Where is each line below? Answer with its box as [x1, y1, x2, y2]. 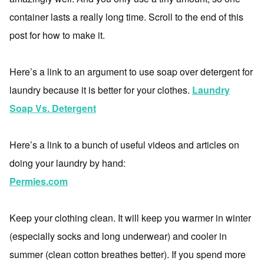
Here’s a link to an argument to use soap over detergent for [9, 65, 253, 78]
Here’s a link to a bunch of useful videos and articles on [9, 138, 239, 151]
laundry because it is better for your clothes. [9, 83, 192, 97]
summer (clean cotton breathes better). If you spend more [9, 247, 246, 261]
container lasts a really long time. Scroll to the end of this [9, 10, 243, 24]
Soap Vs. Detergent [9, 101, 96, 115]
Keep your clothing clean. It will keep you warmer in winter [9, 211, 251, 225]
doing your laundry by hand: [9, 156, 126, 170]
